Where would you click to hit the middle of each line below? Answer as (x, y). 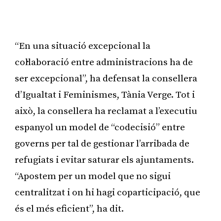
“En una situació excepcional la (83, 46)
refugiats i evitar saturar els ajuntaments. (104, 160)
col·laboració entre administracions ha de (104, 62)
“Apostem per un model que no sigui (93, 176)
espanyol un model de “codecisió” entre (100, 127)
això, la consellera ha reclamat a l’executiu (106, 111)
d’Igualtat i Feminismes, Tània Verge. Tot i (105, 95)
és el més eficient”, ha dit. (69, 209)
